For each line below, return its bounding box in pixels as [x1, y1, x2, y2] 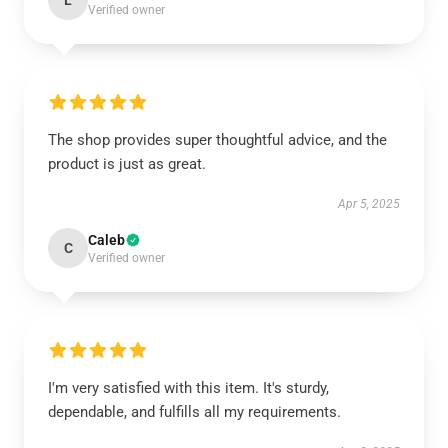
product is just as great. [48, 155, 206, 173]
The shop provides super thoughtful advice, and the [48, 131, 387, 149]
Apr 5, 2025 [338, 197, 400, 211]
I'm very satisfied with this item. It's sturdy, [48, 379, 329, 397]
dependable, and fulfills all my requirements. [48, 403, 341, 421]
